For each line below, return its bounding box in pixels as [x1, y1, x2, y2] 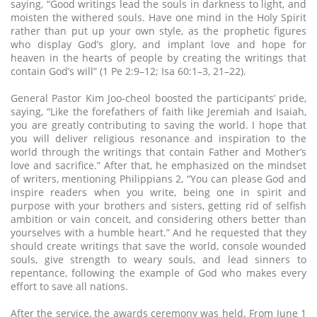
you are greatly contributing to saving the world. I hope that [11, 118, 306, 132]
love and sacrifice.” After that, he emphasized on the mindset [11, 158, 306, 173]
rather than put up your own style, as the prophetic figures [11, 24, 306, 38]
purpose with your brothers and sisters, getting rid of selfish [11, 199, 306, 213]
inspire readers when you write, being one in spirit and [11, 185, 306, 200]
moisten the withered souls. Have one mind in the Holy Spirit [11, 11, 306, 25]
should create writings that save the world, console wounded [11, 239, 306, 253]
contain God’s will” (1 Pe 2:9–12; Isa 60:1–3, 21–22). [11, 64, 246, 79]
